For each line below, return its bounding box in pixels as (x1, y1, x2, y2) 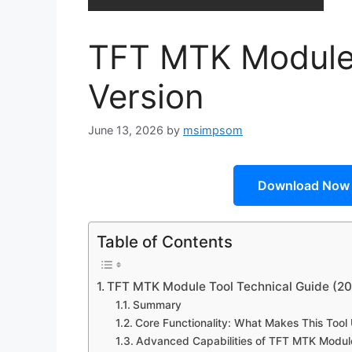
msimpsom (183, 123, 243, 137)
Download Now (257, 178, 350, 194)
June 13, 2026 (88, 123, 163, 137)
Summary (132, 299, 181, 312)
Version (88, 76, 204, 116)
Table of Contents (97, 232, 233, 252)
